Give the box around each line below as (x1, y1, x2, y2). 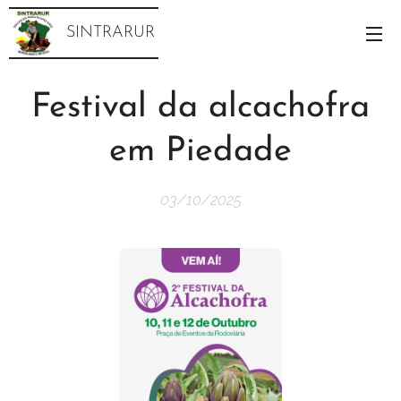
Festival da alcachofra (31, 90, 370, 125)
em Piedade (109, 134, 292, 169)
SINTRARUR (66, 24, 155, 41)
